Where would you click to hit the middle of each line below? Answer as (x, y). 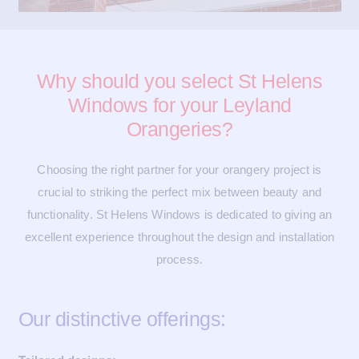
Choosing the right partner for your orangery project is (179, 170)
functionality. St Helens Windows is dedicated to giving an (179, 215)
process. (179, 260)
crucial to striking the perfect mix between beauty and (179, 192)
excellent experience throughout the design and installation (179, 237)
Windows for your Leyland (179, 105)
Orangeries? (179, 129)
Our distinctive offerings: (122, 319)
